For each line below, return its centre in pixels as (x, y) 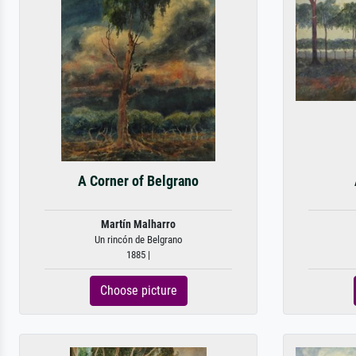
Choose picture (138, 290)
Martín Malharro (138, 224)
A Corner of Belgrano (138, 181)
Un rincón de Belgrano (138, 240)
